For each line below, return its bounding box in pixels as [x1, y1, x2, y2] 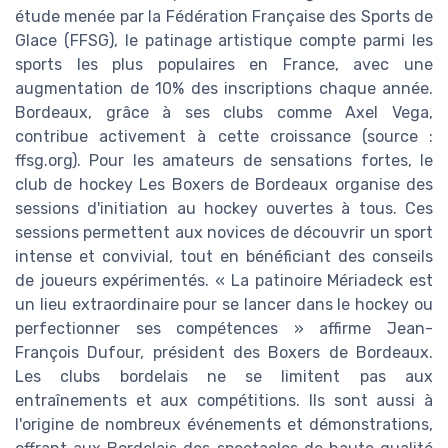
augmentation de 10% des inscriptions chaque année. [15, 79, 433, 99]
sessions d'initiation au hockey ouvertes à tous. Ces [15, 199, 433, 219]
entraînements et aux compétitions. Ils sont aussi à [15, 391, 433, 411]
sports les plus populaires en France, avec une [15, 55, 433, 75]
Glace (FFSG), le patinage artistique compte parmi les [15, 31, 433, 51]
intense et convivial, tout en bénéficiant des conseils [15, 247, 433, 267]
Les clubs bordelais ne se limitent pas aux [15, 367, 433, 387]
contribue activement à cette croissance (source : [15, 127, 433, 147]
